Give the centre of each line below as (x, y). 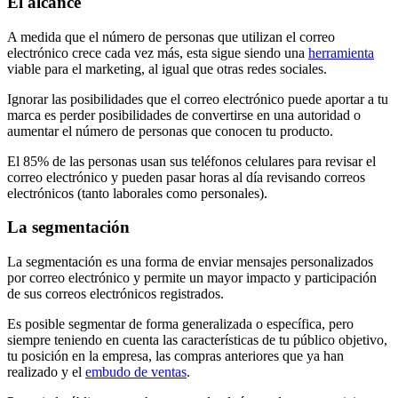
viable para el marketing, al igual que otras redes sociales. (167, 68)
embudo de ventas (136, 372)
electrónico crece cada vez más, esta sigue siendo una (158, 52)
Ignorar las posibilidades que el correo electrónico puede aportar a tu (198, 99)
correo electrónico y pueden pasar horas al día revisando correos (186, 177)
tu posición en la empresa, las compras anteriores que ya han (175, 356)
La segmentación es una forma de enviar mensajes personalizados (190, 262)
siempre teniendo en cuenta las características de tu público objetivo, (197, 340)
